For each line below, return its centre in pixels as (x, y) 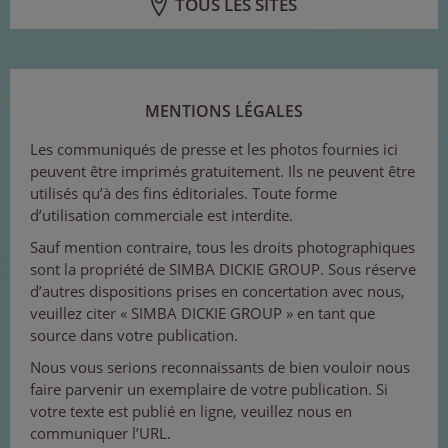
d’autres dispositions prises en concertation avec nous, (217, 291)
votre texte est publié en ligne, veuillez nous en (191, 411)
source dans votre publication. (134, 335)
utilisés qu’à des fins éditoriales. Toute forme (183, 193)
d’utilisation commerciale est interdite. (161, 215)
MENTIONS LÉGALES (224, 111)
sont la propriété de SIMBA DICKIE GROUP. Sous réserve (223, 269)
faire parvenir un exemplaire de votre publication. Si (209, 389)
